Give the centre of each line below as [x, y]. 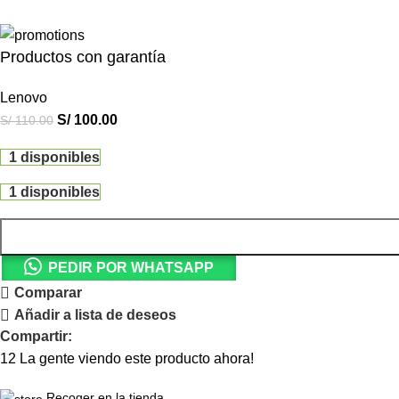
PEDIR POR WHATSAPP [130, 267]
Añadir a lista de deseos [95, 315]
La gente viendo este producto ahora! [137, 359]
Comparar [48, 293]
